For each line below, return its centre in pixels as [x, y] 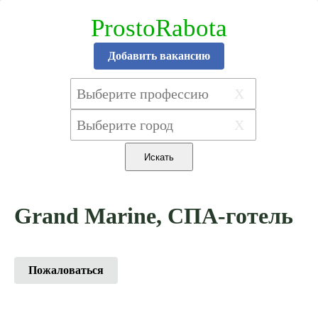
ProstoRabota [159, 28]
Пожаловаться [66, 270]
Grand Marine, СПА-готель [154, 216]
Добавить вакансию [159, 56]
